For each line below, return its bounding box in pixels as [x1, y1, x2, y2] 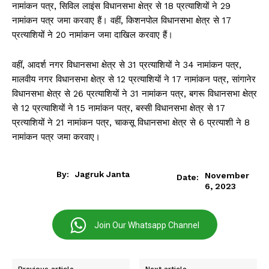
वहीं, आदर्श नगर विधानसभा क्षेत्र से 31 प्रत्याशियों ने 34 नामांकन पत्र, [12, 59, 241, 71]
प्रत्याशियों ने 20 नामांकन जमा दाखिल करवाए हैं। [12, 29, 173, 41]
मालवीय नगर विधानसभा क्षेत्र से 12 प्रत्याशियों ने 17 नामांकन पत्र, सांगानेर [12, 74, 256, 85]
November [204, 170, 249, 180]
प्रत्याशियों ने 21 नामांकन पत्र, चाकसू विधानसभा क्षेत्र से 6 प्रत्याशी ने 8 [12, 117, 250, 128]
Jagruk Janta [75, 169, 130, 180]
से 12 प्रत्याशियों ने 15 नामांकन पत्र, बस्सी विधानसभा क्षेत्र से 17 [12, 103, 225, 114]
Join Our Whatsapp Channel [94, 220, 199, 231]
